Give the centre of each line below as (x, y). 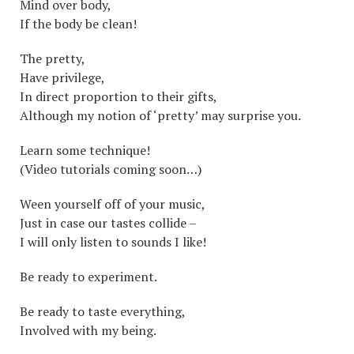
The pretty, (53, 58)
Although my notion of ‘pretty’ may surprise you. (160, 115)
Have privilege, (62, 77)
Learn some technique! (85, 150)
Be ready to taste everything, (103, 311)
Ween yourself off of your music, (113, 203)
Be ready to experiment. (88, 276)
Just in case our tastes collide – (108, 222)
